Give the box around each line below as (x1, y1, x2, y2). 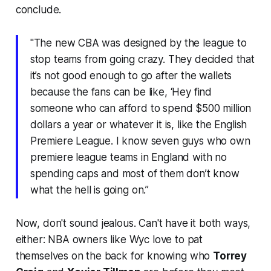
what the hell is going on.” (30, 183, 149, 196)
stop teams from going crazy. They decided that (30, 53, 255, 65)
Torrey (213, 249, 247, 262)
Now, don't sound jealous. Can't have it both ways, (15, 217, 251, 229)
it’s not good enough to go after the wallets (30, 69, 232, 82)
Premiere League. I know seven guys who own (30, 134, 250, 147)
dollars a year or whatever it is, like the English (30, 118, 247, 131)
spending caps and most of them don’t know (30, 167, 240, 180)
